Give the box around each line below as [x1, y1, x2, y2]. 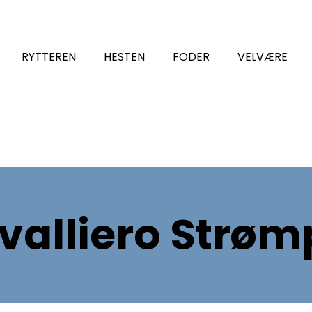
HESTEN [103, 48, 145, 65]
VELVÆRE [237, 48, 288, 65]
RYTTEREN [21, 48, 76, 65]
